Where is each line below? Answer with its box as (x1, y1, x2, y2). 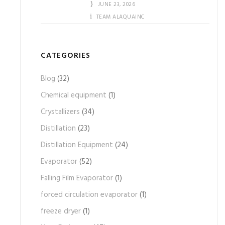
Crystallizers (41, 106, 80, 118)
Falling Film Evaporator (41, 172, 113, 184)
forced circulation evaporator (41, 189, 138, 201)
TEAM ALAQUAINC (96, 13, 145, 22)
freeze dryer (41, 205, 81, 217)
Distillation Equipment (41, 139, 113, 151)
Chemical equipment (41, 89, 106, 101)
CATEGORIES (41, 50, 90, 62)
